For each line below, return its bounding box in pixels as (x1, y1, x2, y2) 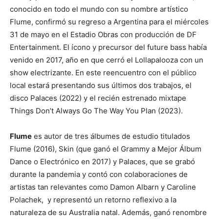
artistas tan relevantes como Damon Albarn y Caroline (10, 182, 196, 192)
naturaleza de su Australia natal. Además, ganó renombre (10, 208, 207, 217)
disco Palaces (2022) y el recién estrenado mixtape (10, 93, 186, 103)
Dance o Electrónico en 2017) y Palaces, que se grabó (10, 157, 195, 166)
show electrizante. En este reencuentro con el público (10, 68, 197, 77)
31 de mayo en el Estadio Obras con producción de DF (10, 30, 197, 39)
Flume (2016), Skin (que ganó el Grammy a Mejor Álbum (10, 144, 201, 153)
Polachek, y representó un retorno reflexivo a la (10, 195, 176, 204)
